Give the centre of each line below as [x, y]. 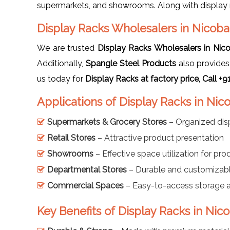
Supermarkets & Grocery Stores [107, 122]
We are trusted [67, 48]
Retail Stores [71, 138]
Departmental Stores [87, 169]
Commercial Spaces [85, 185]
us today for [61, 79]
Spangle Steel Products [131, 63]
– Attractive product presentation [160, 138]
